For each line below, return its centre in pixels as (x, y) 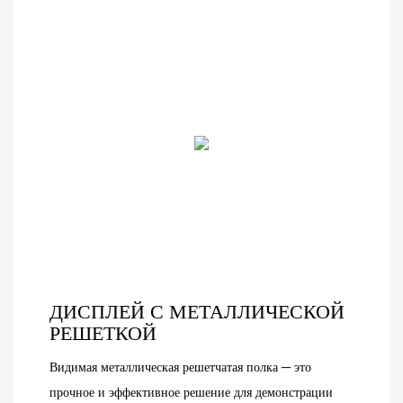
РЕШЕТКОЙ (103, 335)
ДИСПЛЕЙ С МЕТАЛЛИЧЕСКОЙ (197, 313)
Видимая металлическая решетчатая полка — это (180, 367)
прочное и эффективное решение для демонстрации (191, 392)
